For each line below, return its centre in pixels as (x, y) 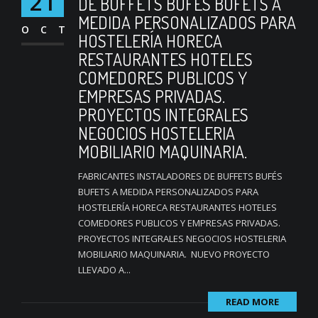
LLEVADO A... (104, 269)
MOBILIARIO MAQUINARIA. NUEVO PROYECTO (174, 254)
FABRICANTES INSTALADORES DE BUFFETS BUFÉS (180, 176)
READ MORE (252, 301)
